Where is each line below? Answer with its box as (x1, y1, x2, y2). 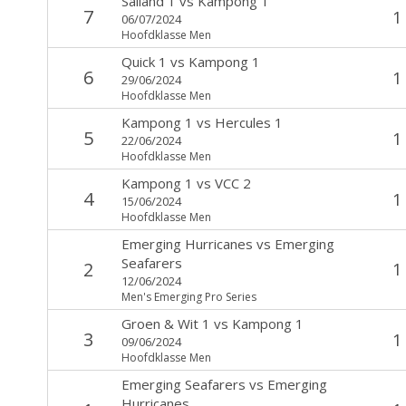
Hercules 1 (214, 112, 283, 131)
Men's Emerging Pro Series (121, 288, 256, 304)
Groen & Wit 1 (121, 314, 210, 333)
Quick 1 (121, 52, 167, 71)
